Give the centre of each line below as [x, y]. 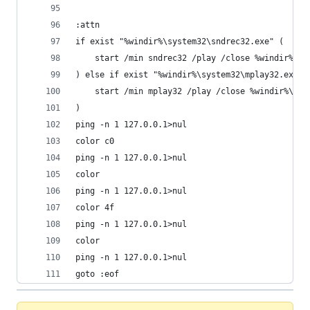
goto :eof [97, 274]
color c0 [95, 141]
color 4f [95, 208]
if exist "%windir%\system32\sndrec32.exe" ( [180, 42]
